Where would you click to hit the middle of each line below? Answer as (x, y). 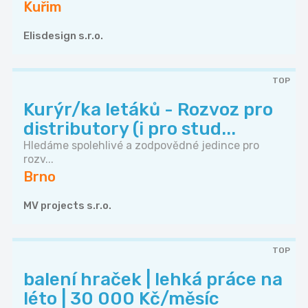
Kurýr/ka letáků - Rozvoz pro (148, 110)
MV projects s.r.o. (67, 206)
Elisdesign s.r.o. (63, 36)
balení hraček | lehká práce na (153, 280)
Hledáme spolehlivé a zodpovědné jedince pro (141, 146)
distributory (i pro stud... (130, 129)
